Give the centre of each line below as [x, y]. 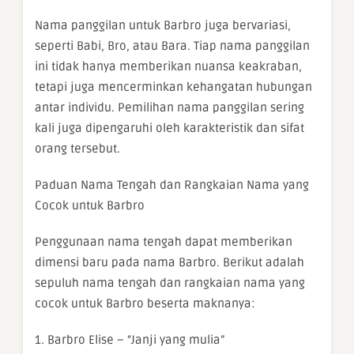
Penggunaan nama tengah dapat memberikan [164, 242]
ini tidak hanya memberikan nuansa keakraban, [168, 66]
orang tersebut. [77, 149]
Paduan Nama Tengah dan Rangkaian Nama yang [172, 185]
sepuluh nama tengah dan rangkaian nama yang [170, 283]
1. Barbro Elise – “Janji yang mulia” [130, 340]
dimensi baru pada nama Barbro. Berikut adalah [169, 262]
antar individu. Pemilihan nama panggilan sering [169, 107]
